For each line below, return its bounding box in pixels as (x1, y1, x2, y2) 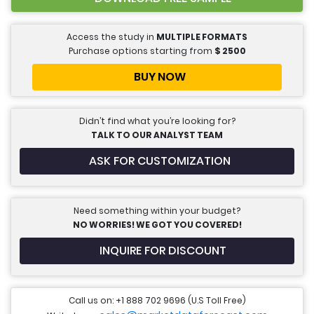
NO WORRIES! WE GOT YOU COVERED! (72, 219, 242, 231)
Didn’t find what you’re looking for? (78, 115, 235, 128)
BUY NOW (134, 69, 186, 86)
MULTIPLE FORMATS (156, 31, 247, 43)
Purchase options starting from (68, 45, 214, 57)
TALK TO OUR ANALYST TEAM (91, 129, 223, 142)
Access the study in (67, 31, 156, 43)
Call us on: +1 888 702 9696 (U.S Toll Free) (68, 294, 246, 307)
